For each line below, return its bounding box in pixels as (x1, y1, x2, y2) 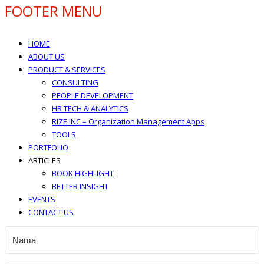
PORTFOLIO (28, 141, 68, 153)
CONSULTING (52, 77, 98, 88)
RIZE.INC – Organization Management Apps (52, 115, 204, 127)
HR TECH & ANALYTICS (52, 103, 128, 114)
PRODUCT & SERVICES (28, 64, 105, 75)
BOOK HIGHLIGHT (52, 167, 114, 179)
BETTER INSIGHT (52, 180, 108, 192)
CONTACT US (28, 206, 74, 217)
